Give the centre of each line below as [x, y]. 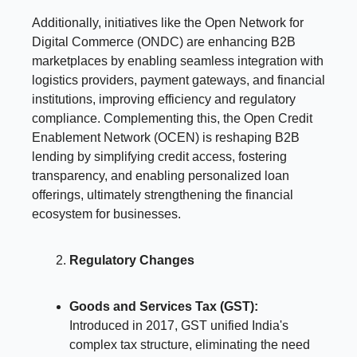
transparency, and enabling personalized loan [161, 175]
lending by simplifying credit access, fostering [159, 156]
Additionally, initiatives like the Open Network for [168, 22]
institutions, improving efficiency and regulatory [164, 99]
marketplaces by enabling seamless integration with [178, 61]
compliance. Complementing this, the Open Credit [172, 118]
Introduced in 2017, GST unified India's [179, 325]
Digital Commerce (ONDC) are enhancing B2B [164, 41]
